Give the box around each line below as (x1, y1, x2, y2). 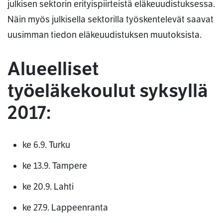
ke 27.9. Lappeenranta (22, 202, 108, 214)
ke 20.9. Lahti (22, 181, 74, 193)
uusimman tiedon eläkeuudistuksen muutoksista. (7, 29, 202, 41)
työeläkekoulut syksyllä (7, 79, 208, 103)
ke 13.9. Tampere (22, 160, 87, 172)
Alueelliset (7, 57, 99, 81)
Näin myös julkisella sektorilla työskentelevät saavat (7, 14, 214, 25)
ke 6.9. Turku (22, 139, 70, 151)
